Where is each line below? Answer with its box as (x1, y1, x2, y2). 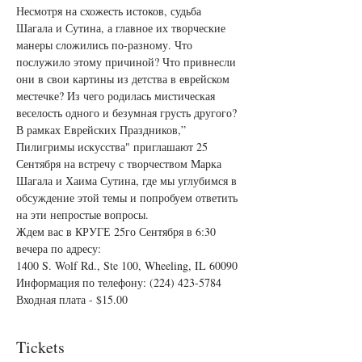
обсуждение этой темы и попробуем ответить (16, 190, 241, 206)
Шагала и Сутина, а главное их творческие (16, 20, 229, 36)
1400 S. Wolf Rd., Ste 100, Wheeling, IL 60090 (16, 258, 238, 274)
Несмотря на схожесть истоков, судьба (16, 3, 204, 19)
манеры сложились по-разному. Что (16, 37, 196, 53)
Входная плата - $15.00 (16, 292, 128, 308)
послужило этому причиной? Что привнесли (16, 54, 239, 70)
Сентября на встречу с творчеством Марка (16, 156, 225, 172)
